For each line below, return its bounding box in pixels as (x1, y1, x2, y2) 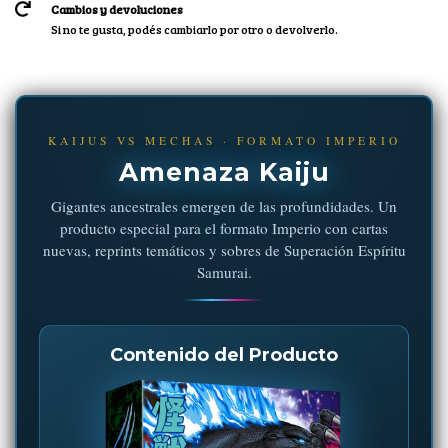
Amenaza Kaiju (118, 157, 330, 188)
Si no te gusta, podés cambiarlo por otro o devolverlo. (50, 21, 338, 38)
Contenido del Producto (110, 344, 338, 366)
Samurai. (196, 262, 252, 283)
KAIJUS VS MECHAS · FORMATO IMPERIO (47, 133, 401, 149)
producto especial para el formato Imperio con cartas (60, 218, 388, 239)
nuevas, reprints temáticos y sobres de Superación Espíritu (42, 240, 406, 261)
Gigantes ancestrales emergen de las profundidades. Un (51, 196, 397, 217)
